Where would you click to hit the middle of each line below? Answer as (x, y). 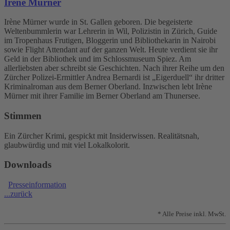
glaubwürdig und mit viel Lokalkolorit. (67, 145)
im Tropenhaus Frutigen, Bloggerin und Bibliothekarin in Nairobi (110, 41)
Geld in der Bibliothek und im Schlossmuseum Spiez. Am (98, 59)
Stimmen (23, 116)
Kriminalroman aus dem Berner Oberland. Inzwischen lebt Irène (108, 87)
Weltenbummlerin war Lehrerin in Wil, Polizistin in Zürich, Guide (111, 31)
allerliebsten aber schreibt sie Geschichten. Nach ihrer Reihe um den (114, 68)
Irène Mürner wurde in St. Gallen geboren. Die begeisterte (98, 22)
